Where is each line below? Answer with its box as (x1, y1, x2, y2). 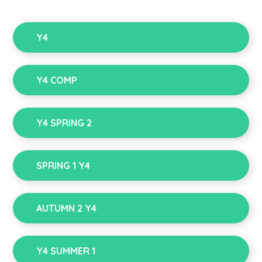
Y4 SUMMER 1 (36, 245, 96, 257)
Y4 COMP (36, 74, 78, 87)
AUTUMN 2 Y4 (36, 202, 97, 215)
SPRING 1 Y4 (36, 160, 91, 172)
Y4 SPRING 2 (36, 117, 92, 129)
